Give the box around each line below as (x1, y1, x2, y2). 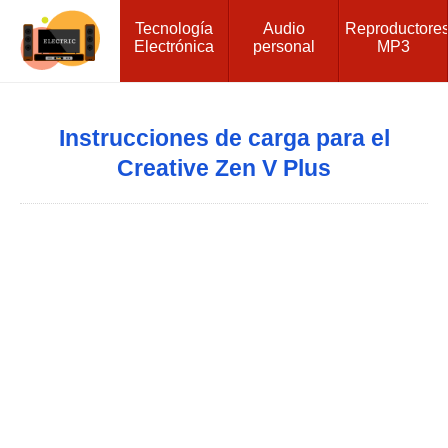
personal (252, 37, 315, 55)
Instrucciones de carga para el (58, 125, 390, 151)
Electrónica (134, 37, 215, 55)
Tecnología (135, 19, 214, 37)
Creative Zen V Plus (117, 155, 331, 181)
